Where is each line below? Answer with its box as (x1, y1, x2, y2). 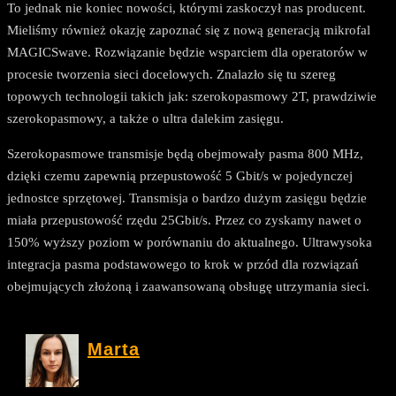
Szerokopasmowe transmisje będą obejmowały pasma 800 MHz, (7, 147, 363, 162)
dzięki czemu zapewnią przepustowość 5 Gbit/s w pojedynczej (7, 169, 353, 184)
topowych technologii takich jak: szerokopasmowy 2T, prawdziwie (7, 89, 377, 104)
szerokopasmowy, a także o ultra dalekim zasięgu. (7, 111, 284, 126)
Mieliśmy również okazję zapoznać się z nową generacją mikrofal (7, 23, 370, 38)
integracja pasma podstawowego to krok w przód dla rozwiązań (7, 257, 359, 272)
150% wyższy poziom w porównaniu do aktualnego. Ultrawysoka (7, 235, 372, 250)
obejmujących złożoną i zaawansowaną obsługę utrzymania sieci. (7, 279, 369, 294)
